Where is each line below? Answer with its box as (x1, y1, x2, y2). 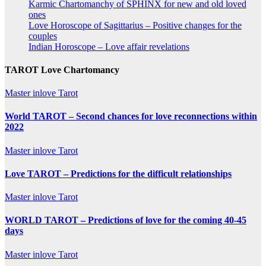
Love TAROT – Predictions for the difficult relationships (5, 168, 232, 179)
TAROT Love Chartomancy (5, 64, 119, 75)
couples (28, 30, 57, 41)
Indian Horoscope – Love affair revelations (28, 41, 189, 52)
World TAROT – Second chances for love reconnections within (5, 111, 257, 122)
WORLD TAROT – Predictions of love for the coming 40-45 (5, 215, 246, 226)
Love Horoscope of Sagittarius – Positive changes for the (28, 20, 242, 30)
